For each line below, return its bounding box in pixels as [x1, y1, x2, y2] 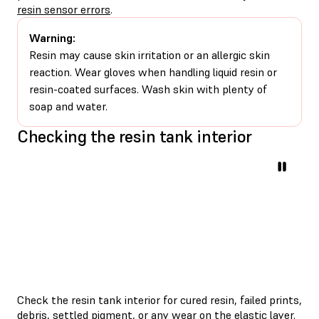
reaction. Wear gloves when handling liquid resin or [29, 64, 277, 79]
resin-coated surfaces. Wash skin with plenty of [29, 81, 267, 96]
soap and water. [29, 98, 108, 113]
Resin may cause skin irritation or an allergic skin [29, 47, 270, 62]
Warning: [29, 30, 75, 45]
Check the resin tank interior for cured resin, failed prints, [17, 292, 302, 307]
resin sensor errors [17, 1, 110, 16]
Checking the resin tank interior [17, 125, 252, 147]
